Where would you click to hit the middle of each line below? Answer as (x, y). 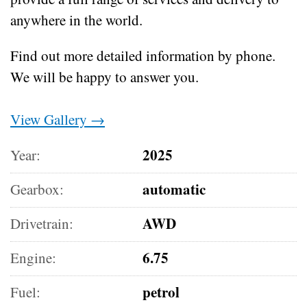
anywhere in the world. (76, 20)
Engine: (33, 257)
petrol (161, 292)
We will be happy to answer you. (105, 76)
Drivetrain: (42, 223)
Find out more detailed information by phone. (143, 55)
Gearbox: (37, 189)
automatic (174, 189)
